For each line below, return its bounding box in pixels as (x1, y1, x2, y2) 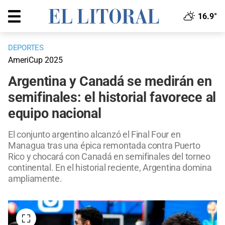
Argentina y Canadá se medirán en (8, 73, 212, 90)
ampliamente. (8, 173, 62, 184)
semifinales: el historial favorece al (8, 89, 216, 106)
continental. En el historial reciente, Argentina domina (8, 162, 212, 173)
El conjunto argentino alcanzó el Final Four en (8, 129, 181, 140)
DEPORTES (8, 43, 44, 53)
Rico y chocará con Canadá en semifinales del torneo (8, 151, 210, 162)
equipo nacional (8, 105, 101, 122)
